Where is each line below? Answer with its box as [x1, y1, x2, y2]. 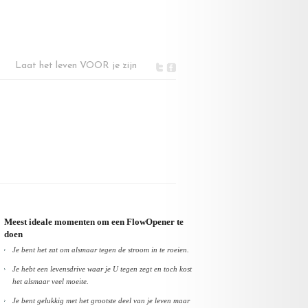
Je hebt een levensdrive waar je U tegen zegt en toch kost [12, 265, 192, 273]
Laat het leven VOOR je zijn [15, 60, 137, 71]
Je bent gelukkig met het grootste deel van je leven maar [12, 297, 190, 305]
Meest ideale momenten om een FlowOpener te [4, 217, 184, 227]
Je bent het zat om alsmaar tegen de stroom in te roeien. [12, 246, 189, 254]
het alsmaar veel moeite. [12, 278, 89, 285]
